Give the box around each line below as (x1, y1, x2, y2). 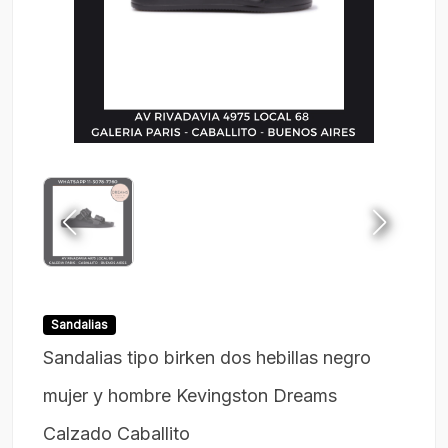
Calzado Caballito (43, 423, 190, 445)
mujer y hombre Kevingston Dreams (43, 385, 337, 407)
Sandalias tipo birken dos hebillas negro (43, 347, 371, 369)
